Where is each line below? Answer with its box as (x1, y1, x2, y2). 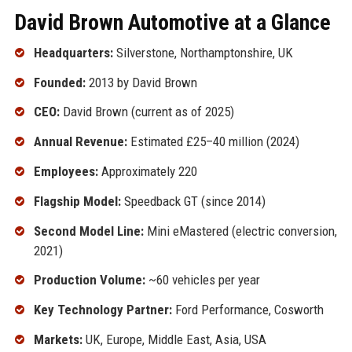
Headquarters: (33, 44, 113, 60)
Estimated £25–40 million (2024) (126, 134, 299, 150)
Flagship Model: (33, 192, 121, 209)
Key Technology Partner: (33, 302, 172, 318)
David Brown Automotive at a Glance (13, 9, 331, 35)
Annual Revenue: (33, 134, 127, 150)
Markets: (33, 331, 82, 347)
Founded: (33, 74, 86, 90)
